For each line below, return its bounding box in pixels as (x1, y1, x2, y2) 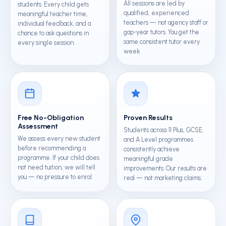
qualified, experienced (124, 9, 189, 17)
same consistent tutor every (124, 38, 200, 45)
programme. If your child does (18, 154, 99, 161)
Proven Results (124, 114, 173, 122)
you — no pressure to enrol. (18, 173, 93, 181)
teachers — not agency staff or (124, 19, 208, 26)
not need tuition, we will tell (18, 163, 95, 171)
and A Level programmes (124, 136, 193, 143)
